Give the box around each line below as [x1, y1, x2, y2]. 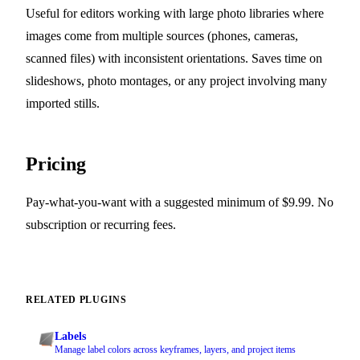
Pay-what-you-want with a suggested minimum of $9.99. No [26, 194, 333, 209]
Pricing [26, 153, 86, 174]
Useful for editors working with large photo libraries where [26, 6, 324, 20]
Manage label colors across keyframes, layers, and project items [55, 343, 296, 355]
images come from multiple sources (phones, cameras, [26, 28, 298, 43]
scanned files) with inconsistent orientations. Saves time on [26, 51, 322, 65]
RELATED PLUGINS [26, 293, 127, 305]
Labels [55, 329, 86, 342]
